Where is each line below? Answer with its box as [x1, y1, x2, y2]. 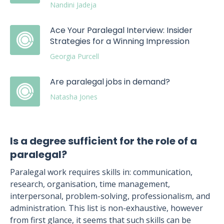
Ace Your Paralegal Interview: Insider [50, 24, 192, 36]
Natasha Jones [50, 92, 97, 101]
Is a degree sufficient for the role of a [10, 134, 197, 148]
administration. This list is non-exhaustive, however [10, 202, 203, 213]
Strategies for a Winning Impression [50, 35, 189, 47]
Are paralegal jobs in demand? [50, 76, 170, 87]
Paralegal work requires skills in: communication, [10, 166, 192, 177]
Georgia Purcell [50, 51, 99, 61]
